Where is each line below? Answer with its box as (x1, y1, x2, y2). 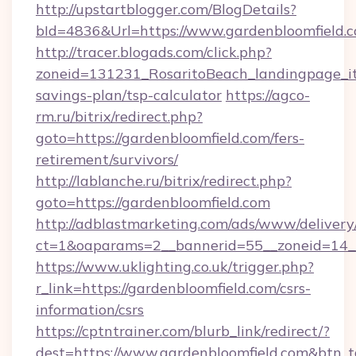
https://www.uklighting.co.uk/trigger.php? (36, 257, 314, 276)
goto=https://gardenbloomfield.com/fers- (36, 129, 304, 147)
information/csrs (36, 300, 144, 319)
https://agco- (226, 86, 310, 104)
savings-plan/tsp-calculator (36, 86, 222, 104)
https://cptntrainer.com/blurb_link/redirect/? (36, 322, 330, 340)
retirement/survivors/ (36, 150, 178, 168)
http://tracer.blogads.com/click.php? (36, 43, 272, 61)
